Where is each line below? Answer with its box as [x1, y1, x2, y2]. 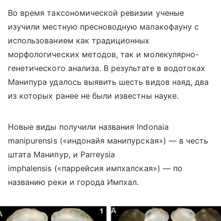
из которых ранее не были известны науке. [8, 91, 179, 101]
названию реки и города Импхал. [8, 177, 139, 187]
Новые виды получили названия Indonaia [8, 122, 169, 132]
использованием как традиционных [8, 36, 150, 46]
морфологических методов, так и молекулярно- [8, 49, 199, 60]
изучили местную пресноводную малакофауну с [8, 22, 199, 32]
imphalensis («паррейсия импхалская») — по [8, 163, 183, 174]
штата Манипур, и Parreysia [8, 149, 115, 160]
